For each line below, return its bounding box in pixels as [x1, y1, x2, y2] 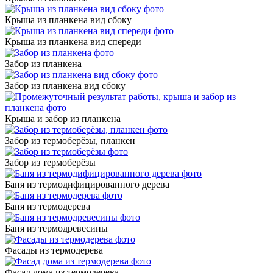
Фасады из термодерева [5, 244, 103, 255]
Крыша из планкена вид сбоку [5, 14, 132, 25]
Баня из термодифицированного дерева [5, 179, 169, 190]
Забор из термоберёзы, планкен [5, 135, 135, 146]
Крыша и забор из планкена [5, 113, 121, 124]
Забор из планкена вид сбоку [5, 80, 126, 91]
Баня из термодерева [5, 200, 90, 211]
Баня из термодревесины [5, 222, 108, 233]
